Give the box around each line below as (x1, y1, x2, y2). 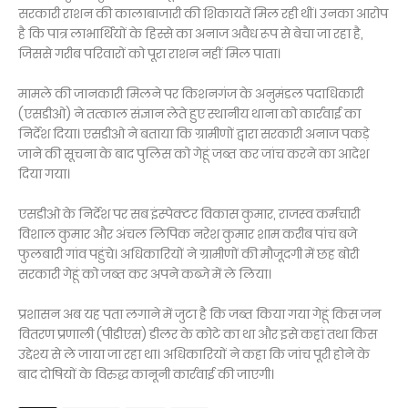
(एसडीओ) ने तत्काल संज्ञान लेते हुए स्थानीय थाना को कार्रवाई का (18, 105, 361, 124)
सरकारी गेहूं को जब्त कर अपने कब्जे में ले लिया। (18, 265, 271, 284)
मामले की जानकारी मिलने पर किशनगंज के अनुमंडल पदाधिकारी (18, 85, 363, 104)
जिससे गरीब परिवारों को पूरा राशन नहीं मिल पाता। (18, 45, 280, 64)
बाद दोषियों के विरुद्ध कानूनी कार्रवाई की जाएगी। (18, 365, 274, 384)
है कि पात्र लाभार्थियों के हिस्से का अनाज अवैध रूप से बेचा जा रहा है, (18, 25, 363, 44)
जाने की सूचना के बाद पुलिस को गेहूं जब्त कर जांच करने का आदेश (18, 145, 369, 164)
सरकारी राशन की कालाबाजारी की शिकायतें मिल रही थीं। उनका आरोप (18, 5, 388, 24)
